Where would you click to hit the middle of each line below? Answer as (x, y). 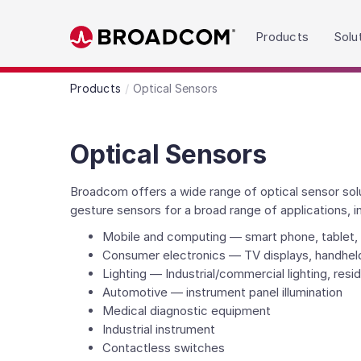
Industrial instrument (159, 329)
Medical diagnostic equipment (187, 311)
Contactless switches (164, 348)
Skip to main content (129, 64)
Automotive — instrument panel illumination (222, 292)
